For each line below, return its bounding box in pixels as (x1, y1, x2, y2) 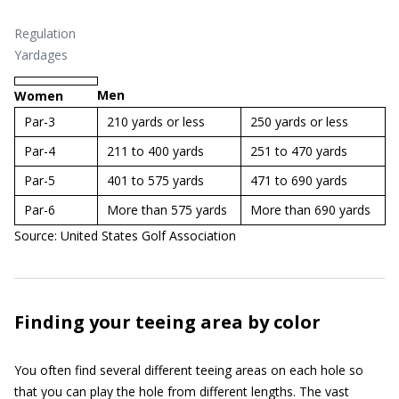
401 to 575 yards (107, 172, 204, 189)
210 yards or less (107, 113, 205, 130)
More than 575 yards (107, 201, 227, 218)
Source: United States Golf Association (14, 227, 236, 244)
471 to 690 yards (250, 172, 347, 189)
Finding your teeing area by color (14, 310, 321, 334)
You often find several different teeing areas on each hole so (14, 362, 363, 379)
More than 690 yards (250, 201, 370, 218)
